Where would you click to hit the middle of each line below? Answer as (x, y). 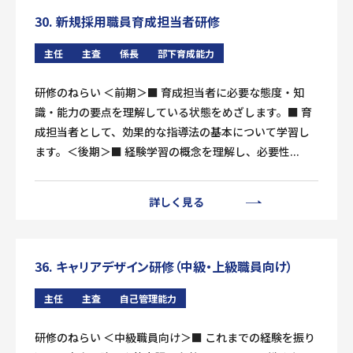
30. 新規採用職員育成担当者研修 (127, 21)
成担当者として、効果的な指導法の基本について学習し (172, 132)
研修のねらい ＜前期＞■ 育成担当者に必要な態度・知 (169, 92)
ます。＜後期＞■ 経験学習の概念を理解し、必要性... (167, 151)
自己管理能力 (148, 298)
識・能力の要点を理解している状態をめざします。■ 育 (173, 112)
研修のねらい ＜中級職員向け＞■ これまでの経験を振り (175, 337)
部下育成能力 (186, 53)
